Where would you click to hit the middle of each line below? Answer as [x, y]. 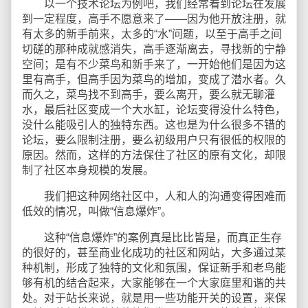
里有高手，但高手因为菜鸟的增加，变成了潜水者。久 [154, 79]
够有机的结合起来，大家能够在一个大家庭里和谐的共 [154, 283]
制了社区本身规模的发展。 [88, 170]
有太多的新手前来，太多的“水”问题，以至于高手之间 [152, 34]
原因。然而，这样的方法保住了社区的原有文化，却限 [154, 155]
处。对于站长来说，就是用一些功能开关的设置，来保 [154, 298]
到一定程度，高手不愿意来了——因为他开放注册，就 [154, 19]
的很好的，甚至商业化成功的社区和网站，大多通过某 [154, 253]
